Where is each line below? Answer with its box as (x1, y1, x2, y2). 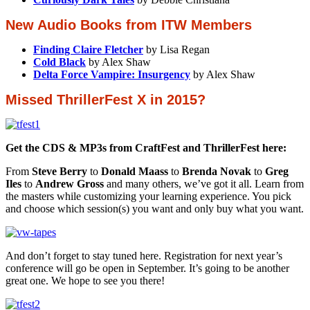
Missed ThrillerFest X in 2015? (6, 91, 206, 107)
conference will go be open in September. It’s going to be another (6, 262, 289, 274)
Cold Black (33, 55, 86, 68)
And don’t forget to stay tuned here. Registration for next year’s (6, 249, 282, 262)
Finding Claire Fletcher (33, 43, 143, 55)
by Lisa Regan (143, 43, 210, 55)
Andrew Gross (35, 177, 104, 190)
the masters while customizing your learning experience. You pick (6, 190, 291, 202)
